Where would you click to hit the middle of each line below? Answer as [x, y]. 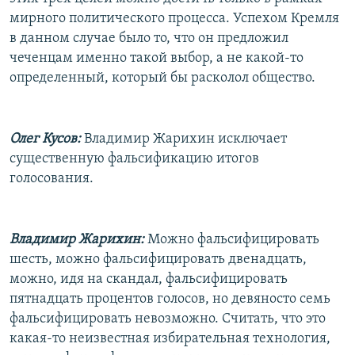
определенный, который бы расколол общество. [162, 78]
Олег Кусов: [45, 139]
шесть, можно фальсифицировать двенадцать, [158, 259]
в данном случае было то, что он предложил [149, 38]
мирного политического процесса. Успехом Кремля [174, 18]
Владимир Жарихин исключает [184, 139]
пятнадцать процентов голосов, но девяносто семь [170, 299]
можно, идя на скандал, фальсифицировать [149, 279]
